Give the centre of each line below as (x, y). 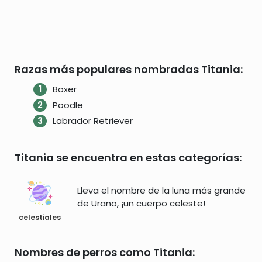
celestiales (40, 217)
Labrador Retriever (92, 121)
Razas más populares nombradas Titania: (129, 69)
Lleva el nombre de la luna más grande (161, 190)
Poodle (68, 105)
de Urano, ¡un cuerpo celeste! (141, 203)
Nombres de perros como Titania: (105, 252)
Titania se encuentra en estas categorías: (128, 158)
